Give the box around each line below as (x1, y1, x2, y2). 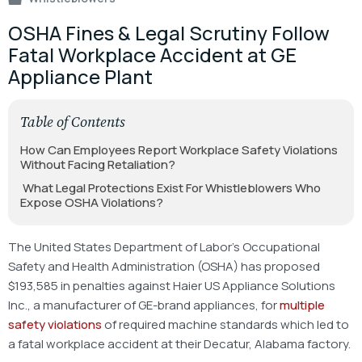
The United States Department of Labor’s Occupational (8, 238, 320, 255)
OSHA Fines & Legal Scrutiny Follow (8, 19, 330, 46)
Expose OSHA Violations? (20, 193, 163, 211)
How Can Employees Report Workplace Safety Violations (20, 141, 338, 158)
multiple (280, 296, 325, 314)
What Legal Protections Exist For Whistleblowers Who (20, 179, 321, 196)
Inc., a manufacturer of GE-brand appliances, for (8, 296, 280, 314)
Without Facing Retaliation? (20, 155, 175, 173)
